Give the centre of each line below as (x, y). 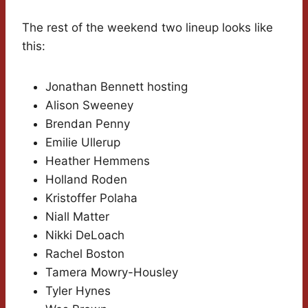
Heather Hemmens (98, 161)
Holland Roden (86, 180)
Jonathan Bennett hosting (117, 87)
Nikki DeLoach (85, 235)
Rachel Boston (85, 254)
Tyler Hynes (78, 291)
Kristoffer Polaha (91, 198)
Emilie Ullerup (83, 143)
